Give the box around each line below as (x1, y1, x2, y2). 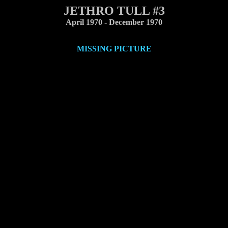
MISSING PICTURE (76, 44, 152, 53)
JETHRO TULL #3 (63, 4, 165, 17)
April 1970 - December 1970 (66, 18, 162, 26)
